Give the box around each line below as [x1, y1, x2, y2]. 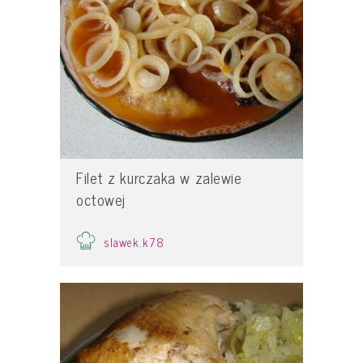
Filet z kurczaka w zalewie [76, 165, 242, 190]
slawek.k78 [104, 232, 165, 252]
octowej [76, 187, 126, 212]
